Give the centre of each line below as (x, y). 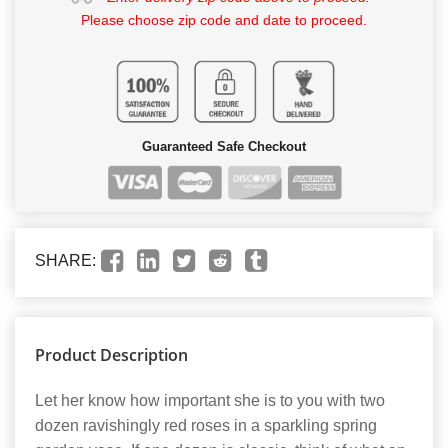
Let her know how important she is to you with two (210, 401)
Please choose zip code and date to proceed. (224, 20)
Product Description (111, 355)
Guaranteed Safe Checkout (224, 147)
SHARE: (65, 261)
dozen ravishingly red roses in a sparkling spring (206, 426)
